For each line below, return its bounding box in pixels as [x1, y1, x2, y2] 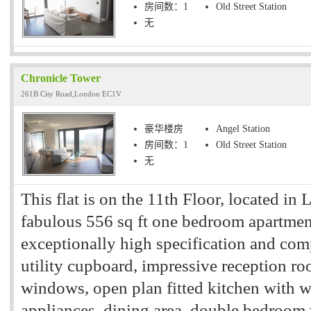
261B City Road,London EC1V [21, 90, 121, 98]
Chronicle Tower [21, 72, 101, 84]
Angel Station [216, 124, 270, 134]
